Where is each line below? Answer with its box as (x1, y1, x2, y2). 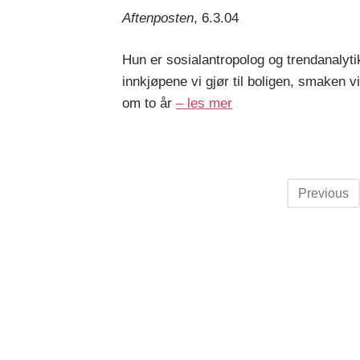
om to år (122, 96, 176, 112)
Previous (298, 186, 349, 201)
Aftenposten (122, 10, 194, 26)
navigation (121, 212, 219, 235)
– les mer (176, 96, 232, 112)
